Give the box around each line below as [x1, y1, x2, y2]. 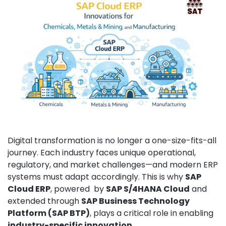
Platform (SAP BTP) [8, 207, 90, 219]
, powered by [50, 183, 106, 195]
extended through [8, 195, 81, 207]
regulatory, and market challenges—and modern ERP [8, 158, 218, 171]
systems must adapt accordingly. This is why [8, 171, 185, 183]
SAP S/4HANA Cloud [106, 183, 190, 195]
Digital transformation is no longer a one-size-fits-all [8, 134, 216, 146]
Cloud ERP [8, 183, 50, 195]
